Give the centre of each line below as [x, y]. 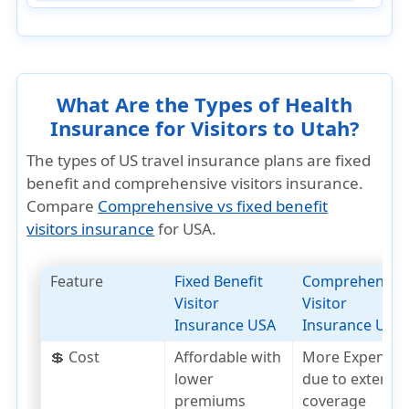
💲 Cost [75, 357]
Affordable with [228, 357]
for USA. [186, 229]
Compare [63, 206]
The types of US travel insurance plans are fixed [199, 160]
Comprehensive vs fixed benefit [213, 206]
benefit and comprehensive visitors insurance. [195, 183]
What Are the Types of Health [204, 104]
